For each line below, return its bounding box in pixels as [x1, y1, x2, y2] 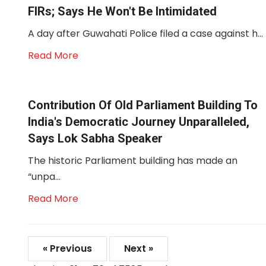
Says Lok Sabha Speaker [28, 131, 163, 145]
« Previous [43, 242, 92, 255]
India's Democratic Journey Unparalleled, [28, 115, 249, 129]
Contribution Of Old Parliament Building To [28, 98, 258, 112]
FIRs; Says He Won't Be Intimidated [28, 4, 217, 18]
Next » [124, 242, 153, 255]
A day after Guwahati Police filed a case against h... [28, 27, 263, 40]
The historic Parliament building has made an [28, 154, 237, 167]
